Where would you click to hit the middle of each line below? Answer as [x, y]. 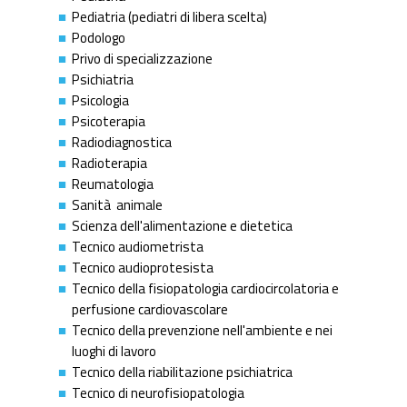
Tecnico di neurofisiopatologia [158, 392]
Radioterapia [109, 163]
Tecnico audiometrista [138, 246]
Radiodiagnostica [122, 142]
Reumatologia [113, 184]
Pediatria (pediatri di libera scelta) [169, 16]
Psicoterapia [109, 121]
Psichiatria [103, 79]
